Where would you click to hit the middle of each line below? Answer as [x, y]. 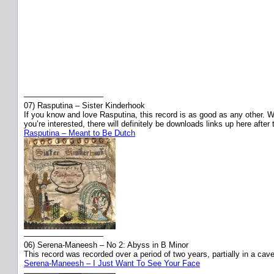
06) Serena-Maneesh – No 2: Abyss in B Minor [106, 245]
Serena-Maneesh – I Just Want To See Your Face [112, 263]
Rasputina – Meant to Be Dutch [80, 133]
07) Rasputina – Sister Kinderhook [84, 105]
